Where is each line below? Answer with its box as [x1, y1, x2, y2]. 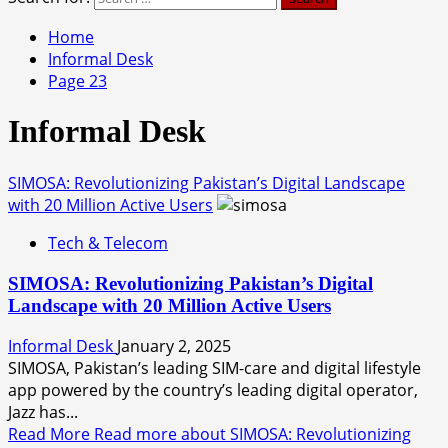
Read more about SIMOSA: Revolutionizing [94, 423, 411, 446]
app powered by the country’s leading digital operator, [8, 379, 418, 402]
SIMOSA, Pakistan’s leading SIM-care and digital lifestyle [8, 357, 421, 380]
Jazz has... [8, 401, 78, 424]
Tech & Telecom [48, 231, 168, 254]
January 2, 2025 [117, 335, 231, 358]
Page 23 [48, 70, 107, 92]
